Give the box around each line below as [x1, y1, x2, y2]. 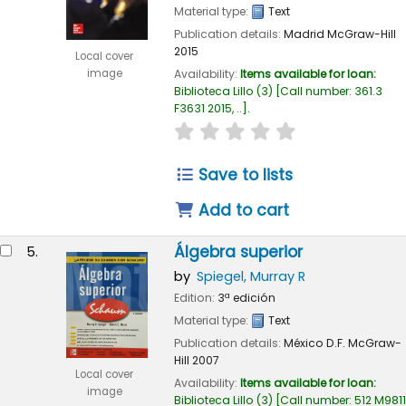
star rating [172, 121, 242, 139]
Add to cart [194, 199, 290, 222]
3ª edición [217, 289, 275, 305]
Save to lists [194, 164, 294, 187]
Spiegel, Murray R [196, 267, 305, 286]
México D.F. [283, 334, 345, 351]
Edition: [173, 289, 217, 305]
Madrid [283, 25, 324, 42]
